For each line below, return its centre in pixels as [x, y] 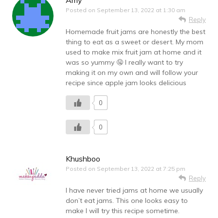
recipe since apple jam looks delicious [126, 83]
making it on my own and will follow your [132, 73]
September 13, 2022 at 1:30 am [141, 10]
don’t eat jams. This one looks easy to [127, 201]
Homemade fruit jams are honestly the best [136, 32]
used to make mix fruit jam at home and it [134, 52]
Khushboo [83, 159]
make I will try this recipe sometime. [123, 211]
